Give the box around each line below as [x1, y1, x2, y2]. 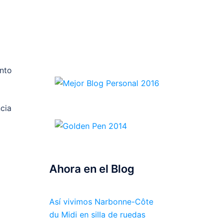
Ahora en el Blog [49, 162, 134, 175]
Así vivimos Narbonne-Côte [49, 197, 153, 207]
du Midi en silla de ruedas [49, 210, 145, 220]
